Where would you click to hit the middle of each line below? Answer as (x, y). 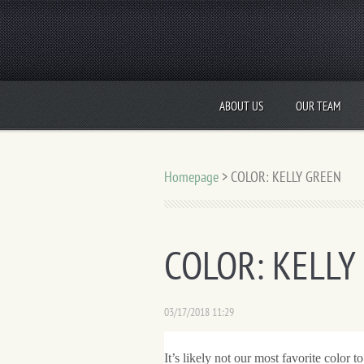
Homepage (191, 177)
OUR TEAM (318, 106)
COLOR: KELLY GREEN (286, 177)
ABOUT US (241, 106)
